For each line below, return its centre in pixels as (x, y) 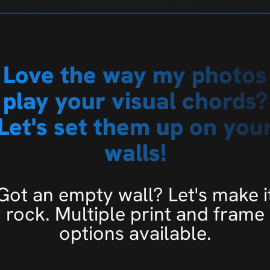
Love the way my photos (135, 75)
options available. (135, 234)
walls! (135, 153)
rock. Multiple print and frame (135, 214)
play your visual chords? (135, 101)
